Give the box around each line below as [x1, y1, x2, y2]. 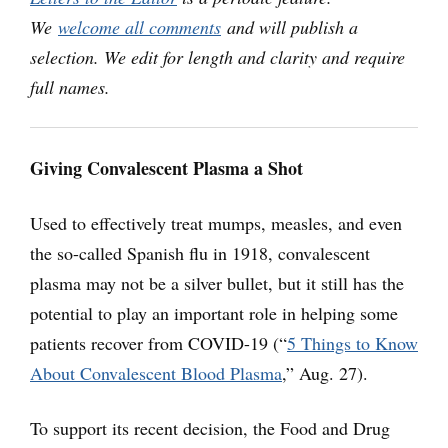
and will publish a [221, 15, 358, 40]
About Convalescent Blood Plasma [30, 361, 282, 386]
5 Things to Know [287, 331, 418, 356]
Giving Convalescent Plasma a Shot [30, 155, 303, 182]
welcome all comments [58, 15, 221, 40]
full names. [30, 75, 110, 100]
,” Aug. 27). [282, 361, 368, 386]
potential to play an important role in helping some [30, 301, 398, 326]
